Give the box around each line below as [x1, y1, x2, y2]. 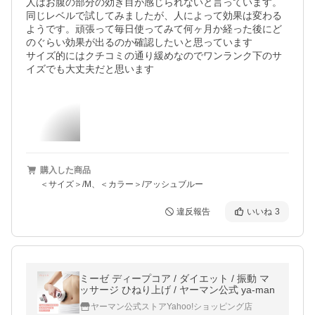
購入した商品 [40, 165, 91, 175]
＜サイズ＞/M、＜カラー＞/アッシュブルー [40, 179, 203, 189]
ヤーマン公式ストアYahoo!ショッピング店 [91, 302, 252, 311]
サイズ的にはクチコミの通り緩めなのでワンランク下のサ [26, 50, 282, 61]
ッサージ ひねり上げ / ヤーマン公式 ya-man [79, 284, 275, 295]
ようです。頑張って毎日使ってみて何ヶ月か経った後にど [26, 23, 282, 34]
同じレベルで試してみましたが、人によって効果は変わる [26, 10, 282, 21]
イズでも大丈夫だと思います [26, 63, 154, 75]
